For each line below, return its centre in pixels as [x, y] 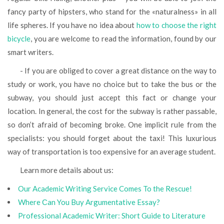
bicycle [19, 38]
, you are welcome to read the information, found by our [123, 38]
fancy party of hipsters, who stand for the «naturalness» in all [112, 11]
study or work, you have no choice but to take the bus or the [112, 84]
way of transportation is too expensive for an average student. [111, 151]
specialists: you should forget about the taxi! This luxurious [112, 138]
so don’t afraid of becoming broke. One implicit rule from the [112, 124]
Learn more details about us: [69, 170]
